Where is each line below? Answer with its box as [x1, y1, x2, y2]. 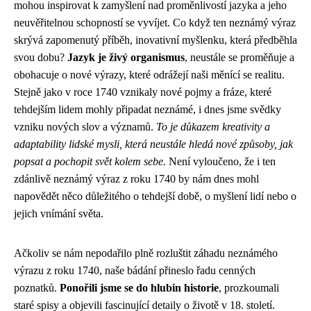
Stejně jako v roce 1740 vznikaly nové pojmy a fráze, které [14, 86, 271, 98]
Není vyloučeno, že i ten [166, 155, 276, 167]
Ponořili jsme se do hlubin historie [60, 282, 219, 294]
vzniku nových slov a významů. [14, 121, 156, 133]
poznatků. [14, 282, 60, 294]
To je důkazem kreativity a [156, 121, 270, 133]
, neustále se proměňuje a [185, 51, 294, 63]
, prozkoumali [219, 282, 279, 294]
